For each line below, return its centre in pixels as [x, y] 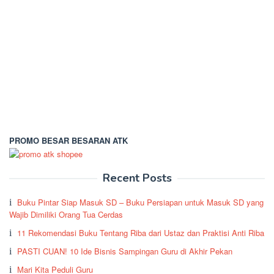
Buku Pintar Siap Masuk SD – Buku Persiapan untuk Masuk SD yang [140, 202]
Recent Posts [137, 178]
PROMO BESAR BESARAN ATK [68, 141]
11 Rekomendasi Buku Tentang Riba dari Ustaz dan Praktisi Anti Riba [141, 232]
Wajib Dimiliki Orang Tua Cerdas [66, 214]
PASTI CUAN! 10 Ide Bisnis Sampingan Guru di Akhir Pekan [125, 251]
